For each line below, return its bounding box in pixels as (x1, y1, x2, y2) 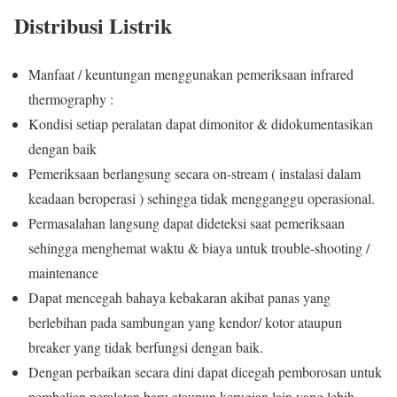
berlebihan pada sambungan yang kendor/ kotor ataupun (28, 312, 342, 331)
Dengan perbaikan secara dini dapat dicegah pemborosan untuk (28, 362, 382, 381)
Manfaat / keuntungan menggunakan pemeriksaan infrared (28, 64, 354, 83)
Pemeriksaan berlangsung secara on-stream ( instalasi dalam (28, 163, 361, 183)
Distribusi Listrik (14, 9, 172, 41)
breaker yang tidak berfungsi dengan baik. (28, 337, 263, 356)
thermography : (28, 89, 113, 108)
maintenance (28, 262, 98, 282)
